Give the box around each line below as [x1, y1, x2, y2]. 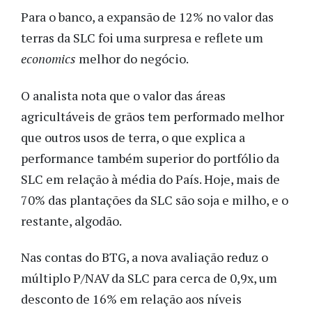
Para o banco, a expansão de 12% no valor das [21, 8, 274, 26]
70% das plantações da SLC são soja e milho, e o [21, 191, 288, 208]
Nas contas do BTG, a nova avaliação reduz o [21, 249, 268, 266]
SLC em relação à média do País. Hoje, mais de [21, 170, 280, 187]
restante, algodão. [21, 212, 124, 229]
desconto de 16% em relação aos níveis [21, 290, 242, 308]
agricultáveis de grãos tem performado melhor [21, 107, 284, 125]
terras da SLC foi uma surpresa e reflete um [21, 29, 263, 47]
